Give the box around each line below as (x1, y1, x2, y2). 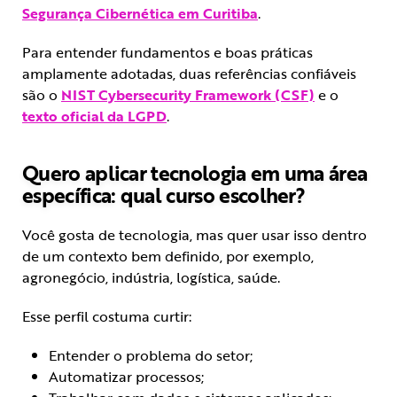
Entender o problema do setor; (49, 345, 253, 367)
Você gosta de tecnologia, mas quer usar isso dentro (22, 224, 367, 246)
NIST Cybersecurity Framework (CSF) (61, 84, 315, 106)
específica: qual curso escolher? (22, 180, 306, 211)
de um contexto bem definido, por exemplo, (22, 245, 314, 268)
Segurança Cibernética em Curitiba (22, 3, 258, 25)
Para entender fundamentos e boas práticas (22, 42, 313, 64)
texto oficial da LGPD (22, 105, 167, 128)
